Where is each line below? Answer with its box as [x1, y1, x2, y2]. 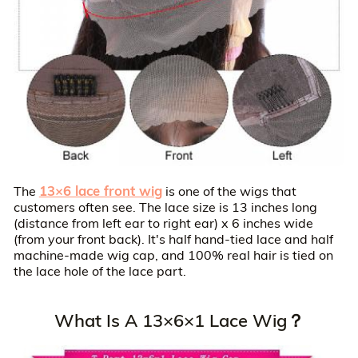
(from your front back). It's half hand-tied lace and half [13, 231, 333, 248]
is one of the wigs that [161, 183, 296, 200]
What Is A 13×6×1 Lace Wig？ [54, 308, 304, 331]
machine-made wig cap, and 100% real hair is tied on [13, 247, 333, 264]
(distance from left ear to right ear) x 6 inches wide [13, 215, 313, 232]
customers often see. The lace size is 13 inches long [13, 199, 317, 216]
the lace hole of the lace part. [13, 263, 186, 280]
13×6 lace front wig [38, 182, 162, 200]
